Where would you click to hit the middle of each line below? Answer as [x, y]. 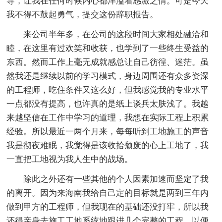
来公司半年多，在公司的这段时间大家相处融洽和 [116, 35]
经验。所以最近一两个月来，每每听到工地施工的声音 [108, 132]
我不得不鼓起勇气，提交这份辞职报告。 [83, 15]
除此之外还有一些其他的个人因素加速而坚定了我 [116, 179]
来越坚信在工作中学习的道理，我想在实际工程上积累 [108, 118]
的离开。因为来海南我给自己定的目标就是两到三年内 [108, 193]
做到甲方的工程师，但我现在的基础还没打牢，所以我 [108, 207]
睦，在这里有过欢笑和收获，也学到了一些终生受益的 [108, 49]
